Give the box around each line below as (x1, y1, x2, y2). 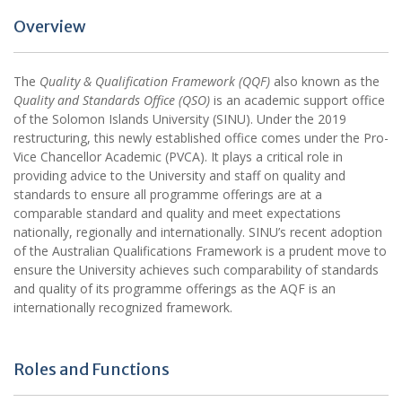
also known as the (270, 73, 380, 91)
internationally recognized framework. (13, 299, 232, 317)
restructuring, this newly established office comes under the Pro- (13, 129, 389, 147)
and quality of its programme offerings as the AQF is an (13, 280, 336, 298)
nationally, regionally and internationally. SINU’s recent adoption (13, 223, 382, 241)
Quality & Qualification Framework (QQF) (39, 73, 270, 91)
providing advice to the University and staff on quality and (13, 167, 345, 185)
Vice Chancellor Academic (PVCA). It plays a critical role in (13, 148, 343, 166)
